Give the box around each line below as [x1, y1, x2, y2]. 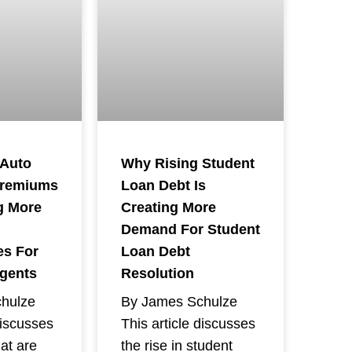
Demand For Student [120, 221, 260, 237]
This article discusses [120, 315, 255, 332]
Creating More [120, 199, 216, 215]
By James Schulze [120, 293, 237, 310]
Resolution [120, 265, 194, 281]
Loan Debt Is [120, 177, 206, 193]
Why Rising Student [120, 155, 255, 171]
